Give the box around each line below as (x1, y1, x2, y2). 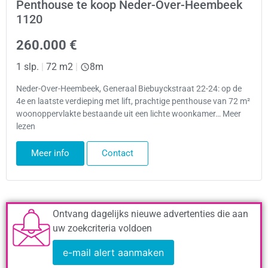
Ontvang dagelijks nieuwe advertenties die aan (53, 208, 248, 220)
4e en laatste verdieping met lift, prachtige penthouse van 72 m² (16, 96, 250, 107)
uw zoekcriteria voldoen (53, 223, 152, 234)
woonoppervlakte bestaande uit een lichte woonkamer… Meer (16, 109, 241, 120)
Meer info (31, 148, 69, 159)
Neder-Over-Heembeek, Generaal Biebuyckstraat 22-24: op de (16, 84, 242, 95)
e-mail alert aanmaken (63, 246, 164, 259)
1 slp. (16, 60, 39, 72)
